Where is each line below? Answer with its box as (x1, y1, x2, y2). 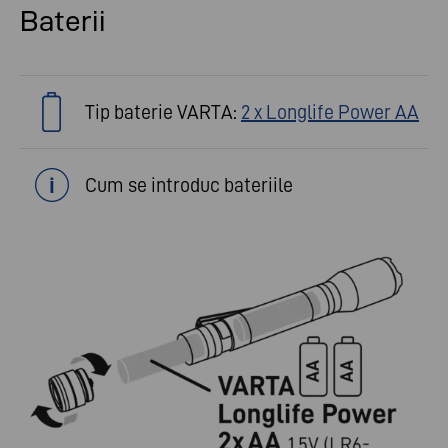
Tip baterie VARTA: (85, 101, 241, 124)
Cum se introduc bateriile (85, 174, 293, 197)
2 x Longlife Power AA (241, 101, 419, 124)
